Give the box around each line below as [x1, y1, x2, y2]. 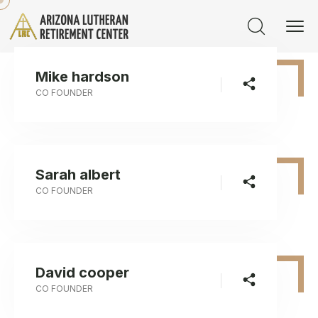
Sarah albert [35, 166, 121, 183]
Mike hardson [35, 68, 129, 85]
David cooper [35, 264, 129, 281]
